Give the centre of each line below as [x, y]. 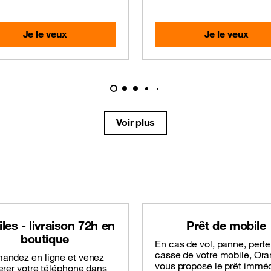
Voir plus [135, 122]
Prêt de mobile [226, 226]
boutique [45, 239]
